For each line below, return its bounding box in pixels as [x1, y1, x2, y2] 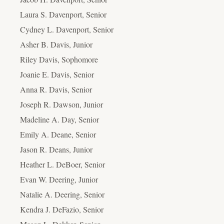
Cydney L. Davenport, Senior [20, 23, 113, 34]
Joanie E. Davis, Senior [20, 68, 94, 79]
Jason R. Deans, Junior [20, 143, 92, 154]
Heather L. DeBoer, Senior [20, 158, 105, 169]
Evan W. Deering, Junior [20, 173, 98, 184]
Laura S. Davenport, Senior [20, 8, 106, 19]
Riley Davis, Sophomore [20, 53, 98, 64]
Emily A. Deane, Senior [20, 128, 96, 139]
